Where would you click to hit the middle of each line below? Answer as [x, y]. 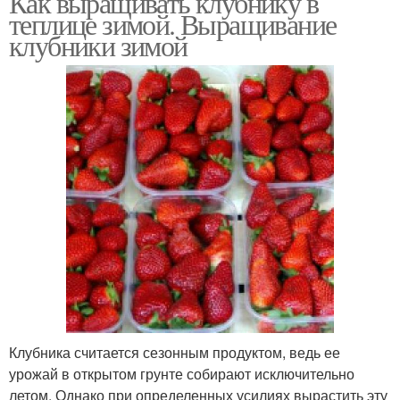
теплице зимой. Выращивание [173, 23]
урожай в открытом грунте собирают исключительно [182, 373]
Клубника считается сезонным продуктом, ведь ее [175, 352]
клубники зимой [98, 45]
